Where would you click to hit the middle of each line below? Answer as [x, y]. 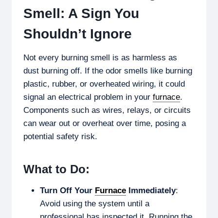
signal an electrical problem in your [88, 97]
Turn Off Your [67, 191]
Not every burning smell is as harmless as [100, 58]
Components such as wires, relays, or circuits [107, 110]
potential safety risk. [60, 137]
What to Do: [56, 169]
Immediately [151, 191]
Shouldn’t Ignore [78, 34]
